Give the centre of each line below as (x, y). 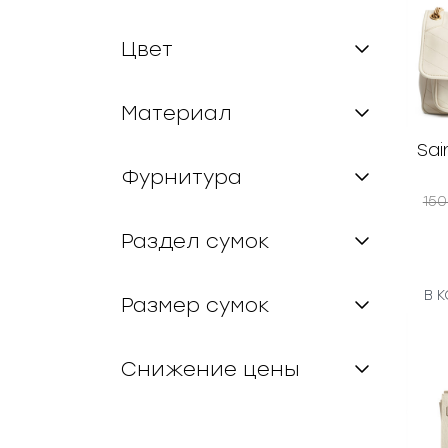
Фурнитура (181, 177)
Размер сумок (195, 305)
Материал (176, 113)
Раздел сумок (195, 241)
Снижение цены (210, 369)
